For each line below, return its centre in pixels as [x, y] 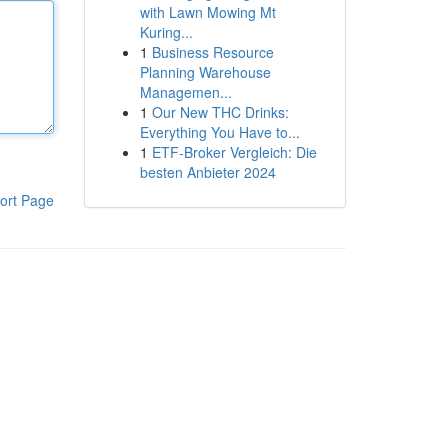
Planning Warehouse [205, 72]
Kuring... [166, 32]
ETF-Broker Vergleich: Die [234, 152]
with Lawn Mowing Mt [207, 12]
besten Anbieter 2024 [207, 172]
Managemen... [185, 92]
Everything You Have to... [219, 132]
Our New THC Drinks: [220, 112]
